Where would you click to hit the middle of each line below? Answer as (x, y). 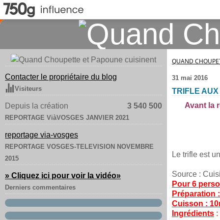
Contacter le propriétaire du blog (61, 77)
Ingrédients (193, 213)
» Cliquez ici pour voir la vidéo (61, 176)
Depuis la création (37, 106)
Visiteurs (28, 89)
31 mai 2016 (190, 78)
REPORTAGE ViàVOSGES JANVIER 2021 (67, 118)
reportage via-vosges (41, 135)
